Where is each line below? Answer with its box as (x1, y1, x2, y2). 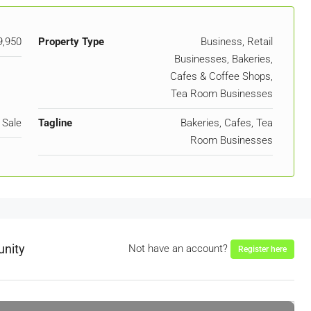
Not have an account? (128, 242, 230, 255)
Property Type (37, 35, 104, 48)
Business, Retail (201, 35, 273, 48)
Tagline (37, 116, 72, 129)
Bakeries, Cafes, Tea (180, 116, 273, 129)
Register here (238, 244, 287, 254)
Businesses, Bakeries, (174, 52, 273, 65)
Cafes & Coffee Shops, (170, 69, 273, 83)
